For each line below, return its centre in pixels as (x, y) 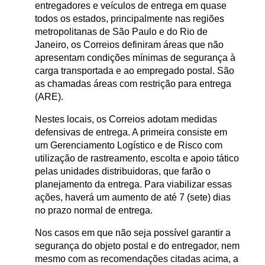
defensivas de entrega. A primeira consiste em (131, 132)
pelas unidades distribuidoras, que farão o (123, 171)
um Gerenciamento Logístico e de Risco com (129, 145)
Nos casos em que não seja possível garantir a (133, 232)
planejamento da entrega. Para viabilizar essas (133, 184)
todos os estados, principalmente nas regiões (130, 18)
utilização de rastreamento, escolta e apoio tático (137, 158)
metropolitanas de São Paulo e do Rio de (121, 31)
